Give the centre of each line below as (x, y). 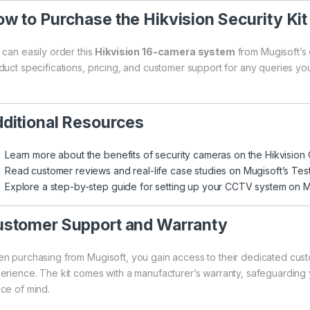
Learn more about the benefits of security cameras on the (135, 154)
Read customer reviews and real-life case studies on (124, 170)
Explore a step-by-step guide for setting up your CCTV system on (154, 186)
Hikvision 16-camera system (165, 51)
